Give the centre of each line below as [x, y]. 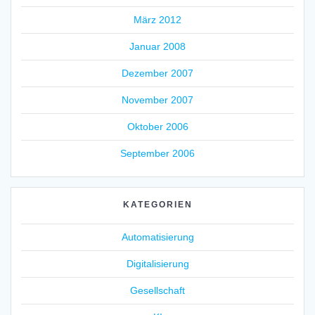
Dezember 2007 [157, 73]
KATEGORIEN [157, 205]
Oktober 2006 [157, 127]
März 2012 [157, 20]
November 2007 [157, 100]
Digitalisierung [157, 264]
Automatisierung [157, 237]
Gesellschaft [157, 291]
